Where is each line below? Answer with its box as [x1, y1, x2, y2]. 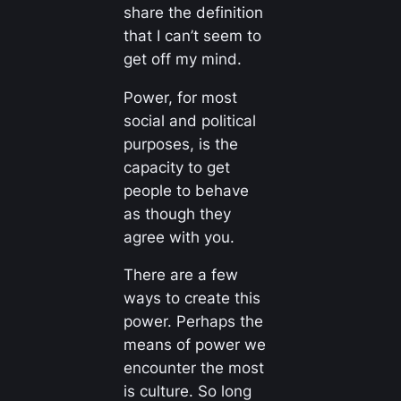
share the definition [123, 3, 263, 21]
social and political [123, 111, 256, 130]
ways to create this [123, 289, 260, 308]
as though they [123, 204, 231, 223]
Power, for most [123, 88, 237, 107]
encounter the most [123, 359, 264, 378]
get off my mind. [123, 49, 242, 68]
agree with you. [123, 227, 235, 246]
